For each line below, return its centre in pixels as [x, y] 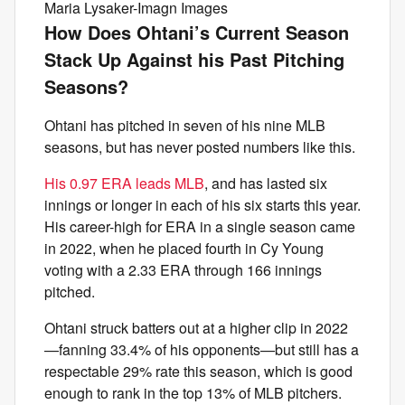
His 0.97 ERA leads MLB [124, 183]
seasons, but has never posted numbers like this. [200, 147]
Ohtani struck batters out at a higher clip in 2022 [196, 328]
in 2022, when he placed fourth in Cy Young [184, 248]
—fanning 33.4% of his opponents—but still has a [202, 349]
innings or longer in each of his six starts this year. [202, 205]
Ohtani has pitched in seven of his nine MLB [185, 125]
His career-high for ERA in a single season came [200, 226]
